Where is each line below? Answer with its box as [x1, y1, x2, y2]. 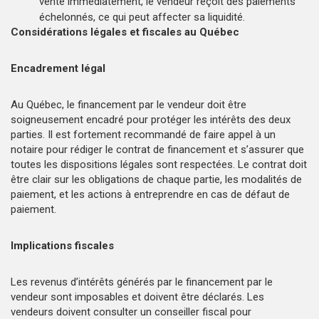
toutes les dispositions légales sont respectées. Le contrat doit [11, 157, 307, 171]
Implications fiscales [11, 239, 120, 252]
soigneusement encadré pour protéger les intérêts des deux [11, 113, 291, 126]
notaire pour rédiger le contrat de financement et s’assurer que [11, 142, 304, 156]
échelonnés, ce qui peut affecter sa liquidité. [39, 10, 245, 23]
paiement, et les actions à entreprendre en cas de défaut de [11, 187, 290, 201]
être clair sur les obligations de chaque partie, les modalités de [11, 172, 302, 186]
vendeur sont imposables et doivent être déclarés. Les [11, 290, 264, 303]
